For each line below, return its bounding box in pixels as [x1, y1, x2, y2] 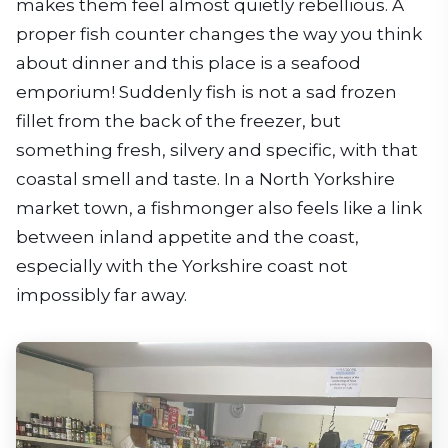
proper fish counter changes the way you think [16, 23, 422, 44]
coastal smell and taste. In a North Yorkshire [16, 168, 395, 189]
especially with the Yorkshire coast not [16, 255, 348, 276]
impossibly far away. [16, 284, 187, 305]
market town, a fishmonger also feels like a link [16, 197, 422, 218]
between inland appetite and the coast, [16, 226, 359, 247]
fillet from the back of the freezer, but [16, 110, 341, 131]
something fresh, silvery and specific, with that [16, 139, 418, 160]
